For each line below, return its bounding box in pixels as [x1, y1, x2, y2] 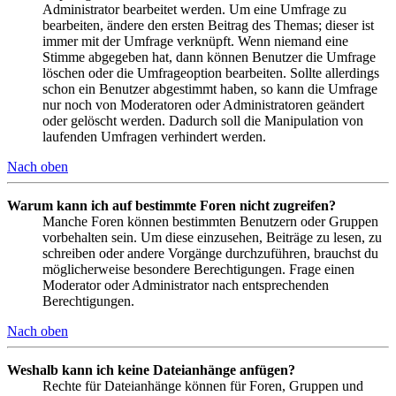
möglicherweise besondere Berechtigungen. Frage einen [42, 261, 354, 277]
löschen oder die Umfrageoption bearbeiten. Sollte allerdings [42, 65, 379, 80]
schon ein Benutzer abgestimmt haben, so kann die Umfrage [42, 80, 377, 96]
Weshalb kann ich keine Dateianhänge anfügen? [7, 362, 295, 377]
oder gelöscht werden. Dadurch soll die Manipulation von [42, 112, 363, 128]
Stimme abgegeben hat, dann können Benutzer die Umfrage [42, 49, 376, 65]
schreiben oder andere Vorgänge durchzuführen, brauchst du [42, 245, 378, 261]
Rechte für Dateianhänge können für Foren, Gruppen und [42, 377, 363, 393]
